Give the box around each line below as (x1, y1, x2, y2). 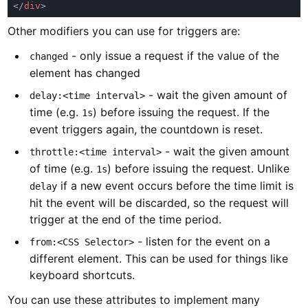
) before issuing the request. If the (93, 104, 270, 119)
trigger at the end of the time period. (30, 212, 222, 226)
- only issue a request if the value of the (68, 48, 280, 63)
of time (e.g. (30, 161, 97, 175)
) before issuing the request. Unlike (107, 161, 290, 175)
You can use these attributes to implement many (8, 292, 261, 307)
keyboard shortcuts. (30, 267, 135, 282)
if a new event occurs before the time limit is (57, 178, 294, 192)
